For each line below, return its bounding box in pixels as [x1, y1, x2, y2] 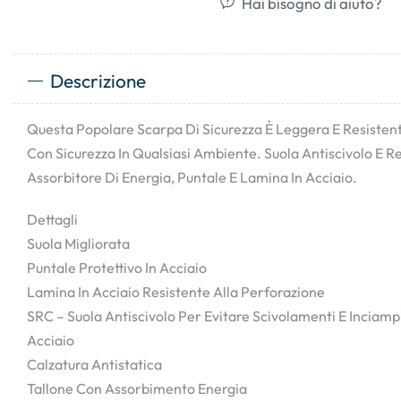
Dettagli [27, 210, 78, 229]
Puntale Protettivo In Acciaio [27, 259, 207, 277]
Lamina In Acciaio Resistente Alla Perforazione [27, 283, 325, 302]
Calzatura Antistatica [27, 355, 162, 374]
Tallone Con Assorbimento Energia [27, 380, 247, 398]
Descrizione [49, 69, 146, 92]
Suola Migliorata [27, 235, 130, 253]
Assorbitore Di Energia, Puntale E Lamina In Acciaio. [27, 168, 357, 186]
